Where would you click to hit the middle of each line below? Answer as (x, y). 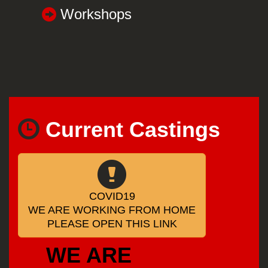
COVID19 (112, 196)
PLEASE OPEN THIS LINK (112, 223)
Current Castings (130, 129)
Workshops (94, 14)
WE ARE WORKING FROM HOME (112, 210)
